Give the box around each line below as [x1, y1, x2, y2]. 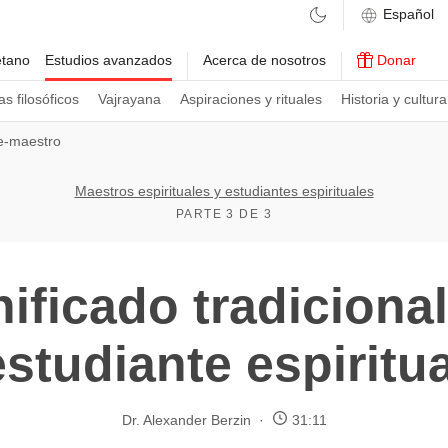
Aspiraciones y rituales [180, 91, 322, 107]
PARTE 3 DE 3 [175, 207, 273, 221]
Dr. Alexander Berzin [121, 411, 251, 428]
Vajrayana [98, 91, 161, 107]
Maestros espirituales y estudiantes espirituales [74, 183, 374, 199]
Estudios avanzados [45, 52, 172, 68]
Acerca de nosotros [203, 52, 326, 68]
